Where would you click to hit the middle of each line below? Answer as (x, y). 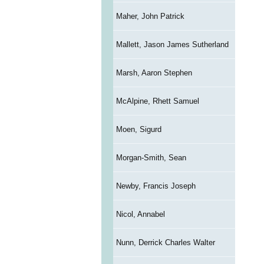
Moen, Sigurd (138, 130)
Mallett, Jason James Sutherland (172, 45)
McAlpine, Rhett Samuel (157, 101)
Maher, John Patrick (150, 16)
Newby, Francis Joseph (156, 186)
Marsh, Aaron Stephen (154, 73)
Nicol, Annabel (140, 214)
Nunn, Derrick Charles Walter (165, 243)
